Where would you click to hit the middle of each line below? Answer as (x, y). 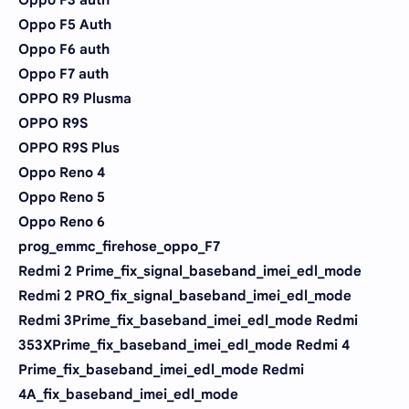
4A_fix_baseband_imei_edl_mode (128, 394)
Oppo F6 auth (64, 49)
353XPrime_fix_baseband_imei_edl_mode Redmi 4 (184, 345)
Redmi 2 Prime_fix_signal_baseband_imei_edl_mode (190, 271)
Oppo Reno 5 (62, 197)
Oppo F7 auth (63, 73)
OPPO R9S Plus (69, 147)
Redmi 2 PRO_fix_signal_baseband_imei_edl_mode (185, 295)
